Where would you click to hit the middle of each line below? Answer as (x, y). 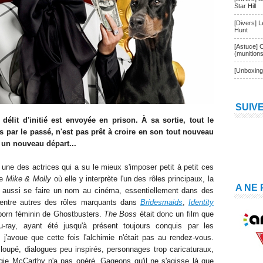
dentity (203, 202)
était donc (156, 214)
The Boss (120, 214)
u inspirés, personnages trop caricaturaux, (141, 249)
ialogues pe (48, 249)
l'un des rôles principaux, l (164, 179)
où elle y (69, 179)
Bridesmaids (161, 202)
